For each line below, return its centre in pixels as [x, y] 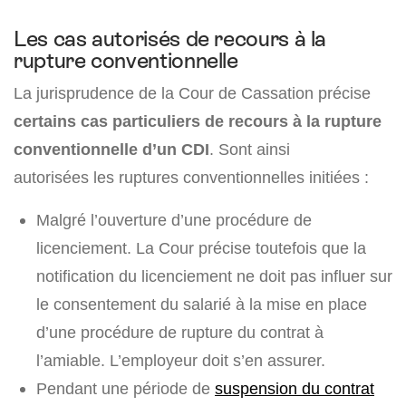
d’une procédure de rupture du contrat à [180, 332]
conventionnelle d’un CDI [111, 149]
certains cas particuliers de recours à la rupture [198, 121]
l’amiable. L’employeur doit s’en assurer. [181, 360]
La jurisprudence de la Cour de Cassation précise [192, 93]
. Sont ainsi [250, 149]
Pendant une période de [126, 388]
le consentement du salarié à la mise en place [202, 304]
